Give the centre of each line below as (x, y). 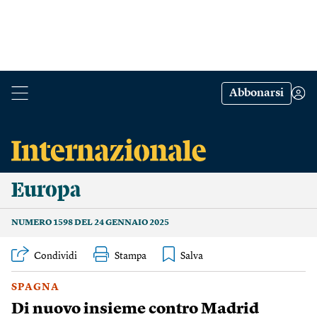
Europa (46, 190)
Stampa (131, 256)
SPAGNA (35, 287)
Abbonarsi (257, 93)
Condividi (56, 256)
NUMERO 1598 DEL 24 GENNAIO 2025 (90, 223)
